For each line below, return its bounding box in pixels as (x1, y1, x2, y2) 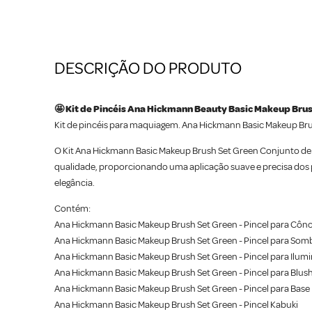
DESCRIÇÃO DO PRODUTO (54, 58, 242, 79)
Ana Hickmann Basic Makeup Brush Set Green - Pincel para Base (54, 283, 310, 295)
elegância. (54, 177, 95, 189)
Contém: (54, 203, 91, 215)
